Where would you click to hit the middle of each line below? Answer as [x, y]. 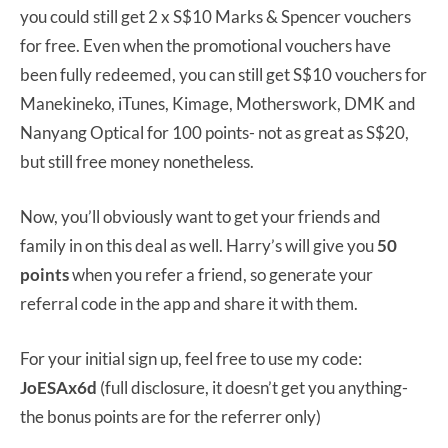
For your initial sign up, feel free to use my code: [191, 358]
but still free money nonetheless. [138, 161]
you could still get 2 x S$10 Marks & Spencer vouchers [215, 16]
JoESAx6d [58, 387]
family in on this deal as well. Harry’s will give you [198, 245]
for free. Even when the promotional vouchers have [205, 45]
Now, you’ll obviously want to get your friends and [200, 216]
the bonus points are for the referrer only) [170, 416]
